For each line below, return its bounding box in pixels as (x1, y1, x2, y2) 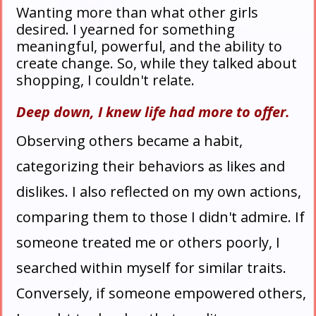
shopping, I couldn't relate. (16, 71, 195, 90)
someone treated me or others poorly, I (16, 233, 280, 252)
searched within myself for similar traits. (16, 258, 286, 277)
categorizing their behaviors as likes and (16, 157, 285, 176)
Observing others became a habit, (16, 131, 243, 150)
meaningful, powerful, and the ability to (16, 37, 282, 56)
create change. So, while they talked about (16, 54, 297, 73)
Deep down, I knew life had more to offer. (16, 102, 290, 121)
